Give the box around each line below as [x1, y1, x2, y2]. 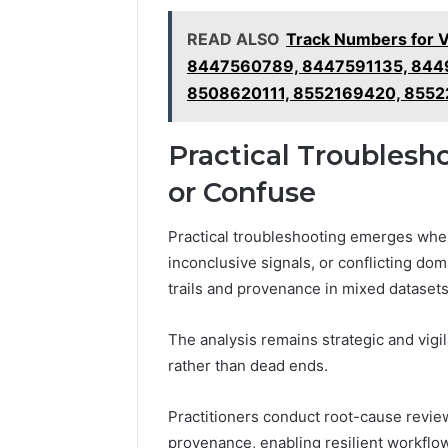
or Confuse [168, 175, 316, 209]
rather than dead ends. [168, 356, 328, 376]
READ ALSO [187, 28, 280, 49]
